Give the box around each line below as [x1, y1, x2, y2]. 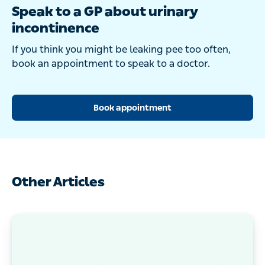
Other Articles [12, 174, 105, 190]
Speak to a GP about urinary [12, 4, 198, 20]
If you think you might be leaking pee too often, [12, 44, 231, 56]
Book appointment [93, 102, 172, 113]
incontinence [12, 20, 99, 37]
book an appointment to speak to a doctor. [12, 58, 210, 70]
